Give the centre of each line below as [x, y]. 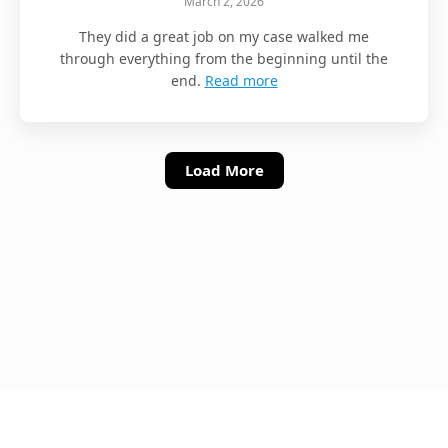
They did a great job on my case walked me [224, 36]
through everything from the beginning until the [224, 58]
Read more [241, 80]
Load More [224, 169]
